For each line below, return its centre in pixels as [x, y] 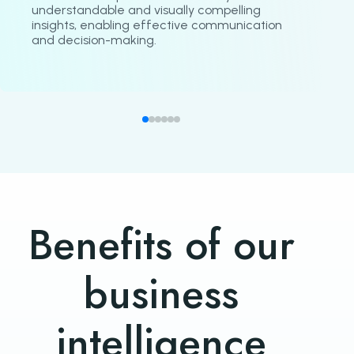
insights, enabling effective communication [157, 24]
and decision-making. [94, 40]
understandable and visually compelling [146, 9]
